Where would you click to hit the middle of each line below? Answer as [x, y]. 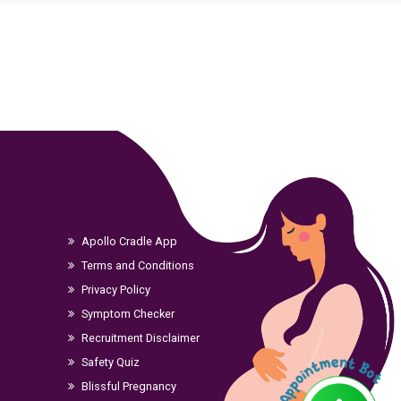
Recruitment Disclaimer [139, 337]
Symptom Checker [127, 313]
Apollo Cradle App [128, 241]
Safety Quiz [109, 362]
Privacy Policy [115, 289]
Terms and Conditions [137, 265]
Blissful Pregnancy [128, 386]
